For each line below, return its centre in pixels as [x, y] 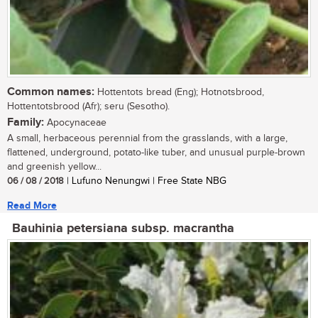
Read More [32, 206]
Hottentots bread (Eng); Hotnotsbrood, [179, 93]
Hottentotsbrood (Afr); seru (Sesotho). [88, 107]
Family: [26, 123]
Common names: [51, 92]
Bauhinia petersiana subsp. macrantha [123, 229]
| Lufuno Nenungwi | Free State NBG [145, 181]
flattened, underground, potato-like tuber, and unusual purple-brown [156, 153]
